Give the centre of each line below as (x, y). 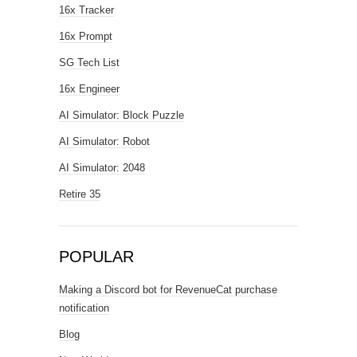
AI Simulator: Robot (104, 141)
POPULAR (96, 256)
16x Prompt (86, 36)
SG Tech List (89, 62)
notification (84, 308)
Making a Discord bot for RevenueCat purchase (168, 289)
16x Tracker (86, 10)
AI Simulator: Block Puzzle (122, 115)
